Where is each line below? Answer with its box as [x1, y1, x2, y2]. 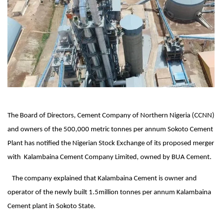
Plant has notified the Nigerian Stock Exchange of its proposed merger [7, 140, 214, 148]
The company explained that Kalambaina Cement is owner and [7, 175, 197, 183]
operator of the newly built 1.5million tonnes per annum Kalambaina [7, 189, 211, 197]
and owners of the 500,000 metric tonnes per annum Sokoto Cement [7, 126, 213, 134]
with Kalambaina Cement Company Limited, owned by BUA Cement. [7, 154, 212, 162]
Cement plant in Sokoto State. [7, 203, 96, 211]
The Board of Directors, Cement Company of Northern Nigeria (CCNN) [7, 112, 215, 120]
